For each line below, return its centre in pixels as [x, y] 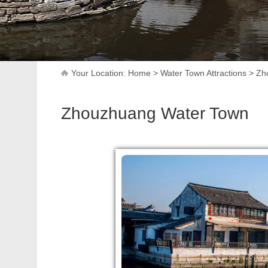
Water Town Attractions [203, 73]
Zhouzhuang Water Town [155, 113]
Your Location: [100, 73]
